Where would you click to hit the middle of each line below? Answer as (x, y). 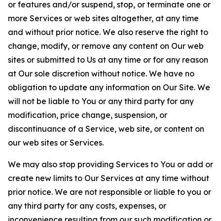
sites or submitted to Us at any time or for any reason (108, 60)
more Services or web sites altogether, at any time (103, 18)
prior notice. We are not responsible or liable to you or (110, 192)
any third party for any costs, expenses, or (87, 206)
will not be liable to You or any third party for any (101, 101)
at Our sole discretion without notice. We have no (101, 74)
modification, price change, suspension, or (88, 115)
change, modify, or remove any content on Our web (106, 46)
